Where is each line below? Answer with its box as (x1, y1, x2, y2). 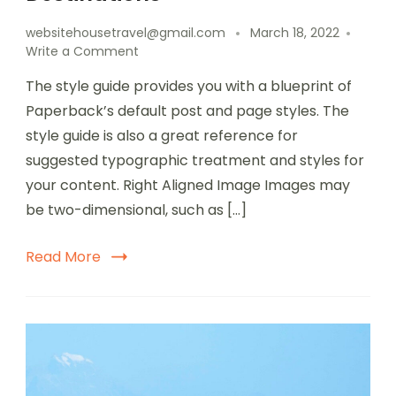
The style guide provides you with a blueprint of (26, 75, 352, 96)
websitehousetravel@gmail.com (26, 23, 225, 42)
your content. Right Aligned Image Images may (26, 174, 350, 195)
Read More (26, 246, 101, 267)
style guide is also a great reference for (26, 125, 298, 146)
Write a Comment (26, 42, 139, 60)
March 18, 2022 (250, 23, 339, 42)
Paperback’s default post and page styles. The (26, 100, 349, 121)
